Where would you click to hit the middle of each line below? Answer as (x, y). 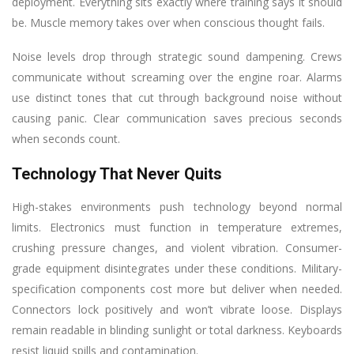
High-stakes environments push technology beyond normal (177, 206)
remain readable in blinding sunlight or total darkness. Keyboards (177, 330)
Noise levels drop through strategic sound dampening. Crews (177, 56)
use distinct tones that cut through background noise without (177, 97)
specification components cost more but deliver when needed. (177, 288)
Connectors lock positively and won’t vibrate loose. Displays (177, 309)
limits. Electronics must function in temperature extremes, (177, 227)
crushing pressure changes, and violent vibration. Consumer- (177, 247)
